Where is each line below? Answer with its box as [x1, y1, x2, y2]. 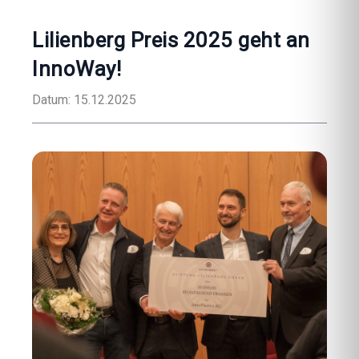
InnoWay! [32, 57, 121, 81]
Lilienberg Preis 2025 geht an [32, 28, 310, 52]
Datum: [32, 92, 71, 107]
